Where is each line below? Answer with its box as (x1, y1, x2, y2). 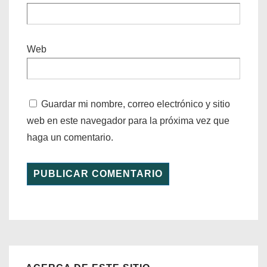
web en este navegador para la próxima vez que (27, 115, 229, 126)
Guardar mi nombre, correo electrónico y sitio (41, 98, 230, 109)
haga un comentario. (27, 132, 113, 142)
